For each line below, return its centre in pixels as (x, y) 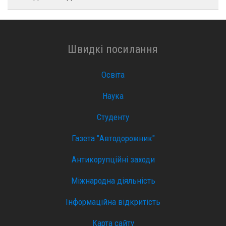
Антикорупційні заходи (113, 159)
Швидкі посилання (113, 49)
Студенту (113, 117)
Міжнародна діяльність (113, 180)
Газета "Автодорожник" (113, 138)
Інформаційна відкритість (113, 202)
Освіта (113, 74)
